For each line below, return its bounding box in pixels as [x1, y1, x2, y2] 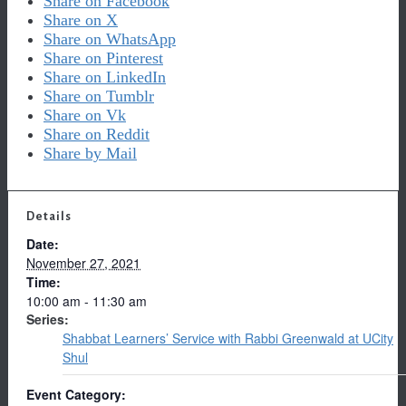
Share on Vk [43, 106, 126, 125]
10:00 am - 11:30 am [26, 292, 147, 311]
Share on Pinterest [43, 49, 163, 68]
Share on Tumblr [43, 87, 154, 106]
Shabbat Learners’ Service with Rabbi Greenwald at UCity [63, 329, 393, 348]
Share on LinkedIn [43, 68, 166, 87]
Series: [26, 310, 69, 329]
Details [26, 210, 72, 224]
